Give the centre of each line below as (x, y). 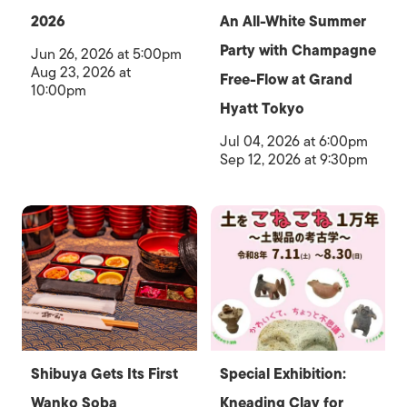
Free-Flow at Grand (286, 79)
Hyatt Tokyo (262, 109)
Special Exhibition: (283, 374)
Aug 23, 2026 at (81, 72)
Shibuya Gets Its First (104, 374)
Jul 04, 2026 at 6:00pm (293, 141)
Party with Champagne (298, 50)
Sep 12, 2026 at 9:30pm (293, 159)
